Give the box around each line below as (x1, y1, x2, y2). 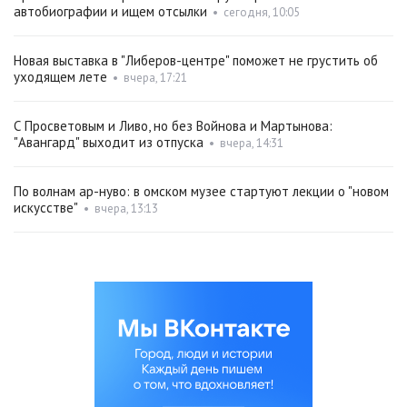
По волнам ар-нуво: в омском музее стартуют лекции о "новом (14, 183, 389, 201)
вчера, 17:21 (124, 70, 187, 86)
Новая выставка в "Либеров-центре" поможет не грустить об (14, 52, 378, 70)
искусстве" (14, 199, 78, 217)
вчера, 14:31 (220, 135, 283, 152)
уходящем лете (14, 68, 107, 86)
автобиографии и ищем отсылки (14, 3, 207, 21)
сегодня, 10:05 (223, 5, 300, 21)
